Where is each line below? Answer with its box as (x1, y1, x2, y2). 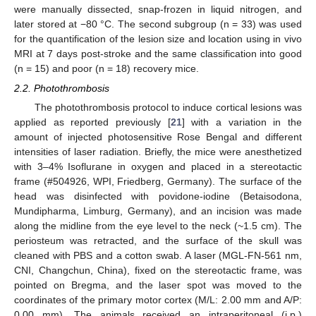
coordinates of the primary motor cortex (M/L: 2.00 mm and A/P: (14, 294, 302, 306)
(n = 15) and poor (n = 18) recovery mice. (14, 63, 199, 74)
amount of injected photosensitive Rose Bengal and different (14, 131, 302, 143)
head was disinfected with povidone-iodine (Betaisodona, (14, 190, 302, 202)
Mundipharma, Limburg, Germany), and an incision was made (14, 205, 302, 217)
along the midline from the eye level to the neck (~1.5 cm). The (14, 220, 302, 232)
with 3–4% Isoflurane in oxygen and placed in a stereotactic (14, 161, 302, 173)
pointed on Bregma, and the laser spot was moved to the (14, 279, 302, 291)
